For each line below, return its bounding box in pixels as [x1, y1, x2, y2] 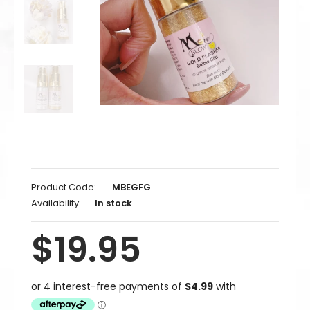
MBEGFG [112, 181, 151, 194]
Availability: [31, 197, 81, 210]
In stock [95, 197, 132, 210]
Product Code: [31, 181, 96, 194]
